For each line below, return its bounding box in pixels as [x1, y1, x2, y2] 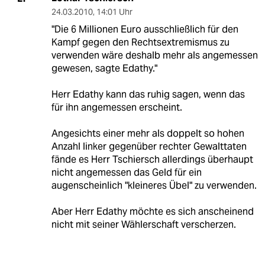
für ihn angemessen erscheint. [51, 101, 182, 114]
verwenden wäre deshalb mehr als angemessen [51, 49, 258, 62]
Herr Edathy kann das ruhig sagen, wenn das [51, 88, 245, 101]
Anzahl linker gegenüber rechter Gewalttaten [51, 140, 247, 153]
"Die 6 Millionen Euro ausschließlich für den [51, 23, 238, 36]
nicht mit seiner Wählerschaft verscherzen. [51, 218, 236, 231]
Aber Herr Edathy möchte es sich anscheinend [51, 205, 254, 218]
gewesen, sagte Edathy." [51, 62, 157, 75]
